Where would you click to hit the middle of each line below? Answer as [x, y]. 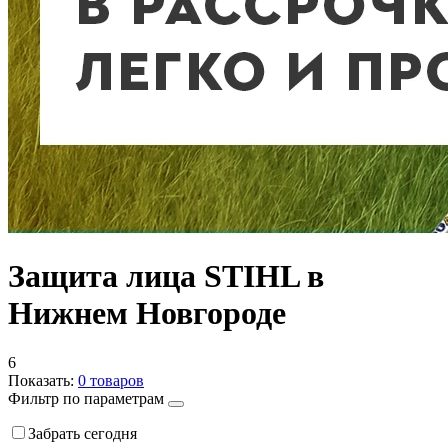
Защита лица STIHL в [166, 276]
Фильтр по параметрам [88, 398]
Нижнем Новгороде [147, 313]
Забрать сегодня [82, 433]
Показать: [43, 380]
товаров [115, 380]
